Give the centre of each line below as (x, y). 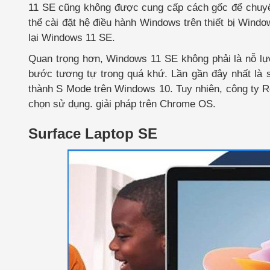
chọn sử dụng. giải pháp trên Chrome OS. (122, 104)
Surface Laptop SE (93, 133)
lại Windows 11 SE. (72, 38)
